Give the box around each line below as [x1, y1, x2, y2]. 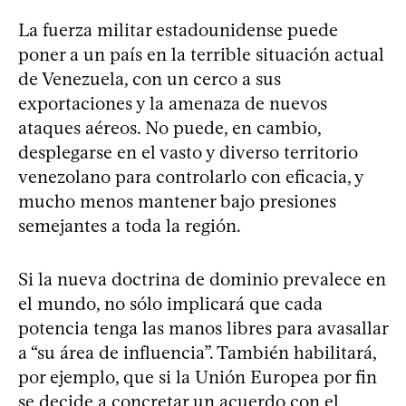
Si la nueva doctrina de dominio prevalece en [18, 268, 386, 291]
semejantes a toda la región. [18, 215, 241, 237]
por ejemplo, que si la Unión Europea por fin [18, 366, 377, 389]
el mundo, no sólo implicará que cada [18, 293, 323, 315]
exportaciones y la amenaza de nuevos [18, 92, 327, 115]
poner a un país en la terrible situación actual [18, 43, 384, 66]
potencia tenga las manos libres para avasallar [18, 317, 388, 340]
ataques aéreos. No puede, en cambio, [18, 117, 321, 140]
